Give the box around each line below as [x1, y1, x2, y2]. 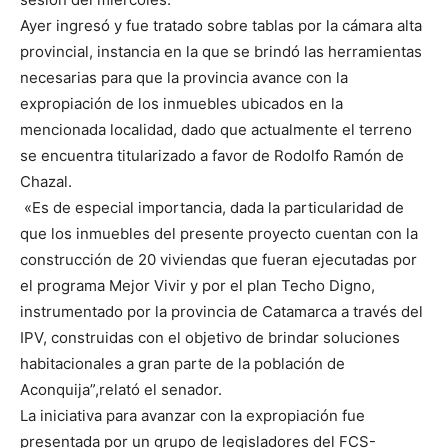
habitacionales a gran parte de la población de [20, 354, 345, 373]
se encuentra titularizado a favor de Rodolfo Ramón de [20, 146, 404, 165]
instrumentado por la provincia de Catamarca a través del [20, 302, 423, 321]
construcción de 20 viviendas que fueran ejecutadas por [20, 250, 417, 269]
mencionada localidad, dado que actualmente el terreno [20, 120, 412, 139]
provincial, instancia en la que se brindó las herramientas [20, 42, 422, 61]
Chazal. [20, 172, 72, 191]
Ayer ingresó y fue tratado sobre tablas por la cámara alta [20, 16, 422, 35]
